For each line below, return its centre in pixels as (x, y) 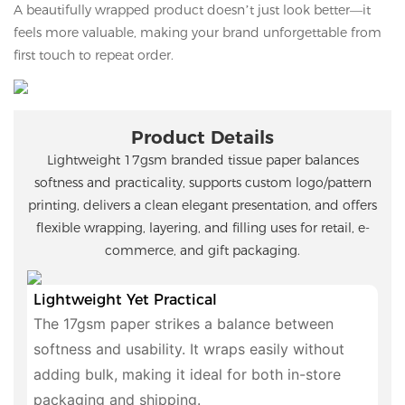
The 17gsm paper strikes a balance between (183, 323)
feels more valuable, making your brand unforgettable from (198, 33)
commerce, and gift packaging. (202, 251)
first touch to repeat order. (94, 56)
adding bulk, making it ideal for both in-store (187, 374)
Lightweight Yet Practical (125, 299)
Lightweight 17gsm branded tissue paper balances (202, 160)
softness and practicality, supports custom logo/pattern (202, 183)
